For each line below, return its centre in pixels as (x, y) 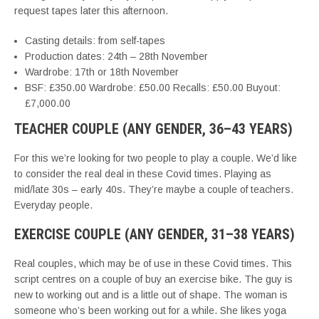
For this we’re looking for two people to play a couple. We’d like (156, 158)
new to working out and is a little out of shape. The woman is (151, 295)
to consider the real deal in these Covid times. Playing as (143, 174)
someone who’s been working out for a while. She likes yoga (150, 310)
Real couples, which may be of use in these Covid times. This (153, 263)
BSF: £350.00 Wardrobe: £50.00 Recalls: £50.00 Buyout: (153, 88)
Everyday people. (53, 205)
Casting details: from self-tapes (95, 41)
